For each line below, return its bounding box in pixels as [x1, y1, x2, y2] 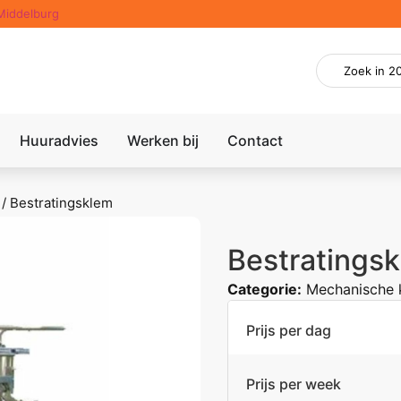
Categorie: [227, 280, 302, 299]
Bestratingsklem [10, 194, 114, 212]
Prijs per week [246, 375, 341, 394]
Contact [227, 132, 284, 150]
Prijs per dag [246, 321, 331, 340]
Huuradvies [20, 132, 99, 150]
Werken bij [127, 132, 200, 150]
